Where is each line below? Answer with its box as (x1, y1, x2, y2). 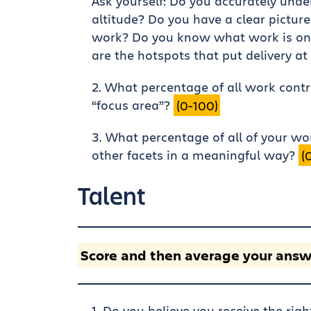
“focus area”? (92, 96, 174, 114)
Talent (78, 178, 146, 212)
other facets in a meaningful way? (92, 146, 299, 164)
